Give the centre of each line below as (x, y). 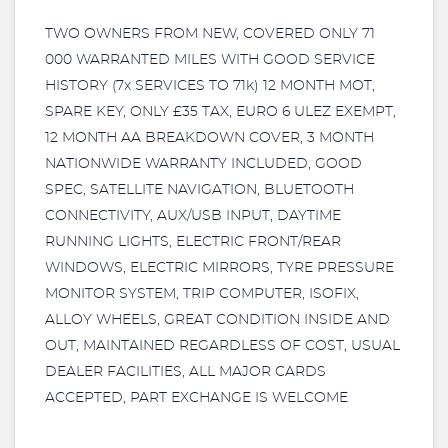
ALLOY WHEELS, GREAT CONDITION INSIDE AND (217, 320)
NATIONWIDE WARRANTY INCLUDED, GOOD (203, 164)
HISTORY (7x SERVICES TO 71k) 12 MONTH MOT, (210, 86)
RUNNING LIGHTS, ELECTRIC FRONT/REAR (193, 242)
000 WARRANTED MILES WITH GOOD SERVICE (210, 60)
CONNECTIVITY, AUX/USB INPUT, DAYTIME (193, 216)
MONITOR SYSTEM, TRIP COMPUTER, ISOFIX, (202, 294)
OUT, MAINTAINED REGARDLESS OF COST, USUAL (222, 346)
